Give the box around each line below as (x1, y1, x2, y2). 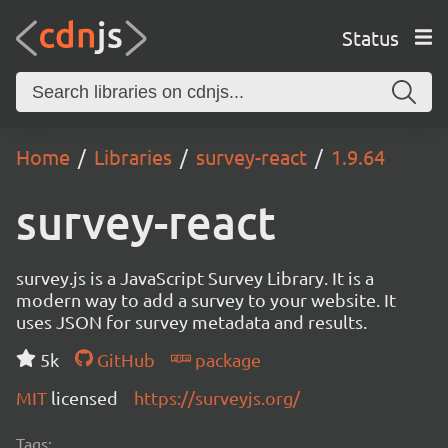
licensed (51, 387, 118, 408)
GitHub (92, 349, 155, 370)
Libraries (94, 144, 172, 169)
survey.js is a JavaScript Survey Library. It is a (16, 267, 374, 288)
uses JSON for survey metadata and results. (16, 311, 367, 332)
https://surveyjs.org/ (134, 387, 300, 408)
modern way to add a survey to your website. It (16, 289, 396, 310)
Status (341, 24, 399, 50)
